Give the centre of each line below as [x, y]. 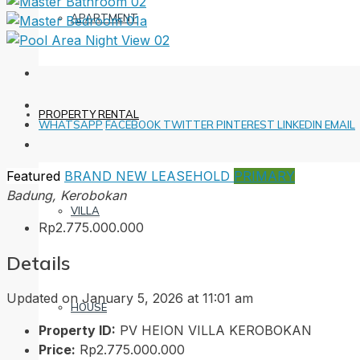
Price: [57, 349]
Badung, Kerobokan [66, 195]
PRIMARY [264, 176]
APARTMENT [104, 18]
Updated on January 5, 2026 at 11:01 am [130, 298]
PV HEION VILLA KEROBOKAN [216, 330]
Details [39, 262]
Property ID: [77, 330]
